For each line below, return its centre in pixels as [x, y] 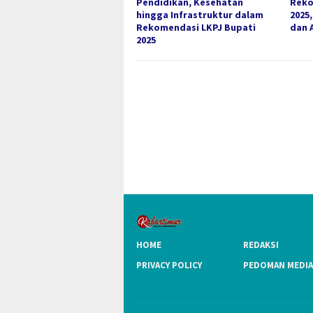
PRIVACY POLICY [169, 265]
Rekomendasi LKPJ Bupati [196, 28]
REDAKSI [261, 245]
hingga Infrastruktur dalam [200, 15]
